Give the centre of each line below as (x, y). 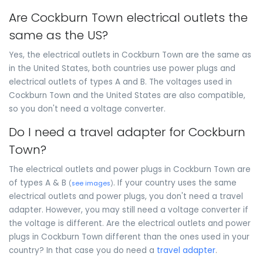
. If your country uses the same (175, 183)
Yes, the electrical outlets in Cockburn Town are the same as (130, 55)
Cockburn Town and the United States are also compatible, (127, 95)
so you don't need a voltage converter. (87, 109)
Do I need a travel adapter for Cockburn (127, 132)
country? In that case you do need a (83, 250)
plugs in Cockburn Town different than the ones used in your (129, 237)
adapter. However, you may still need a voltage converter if (129, 210)
